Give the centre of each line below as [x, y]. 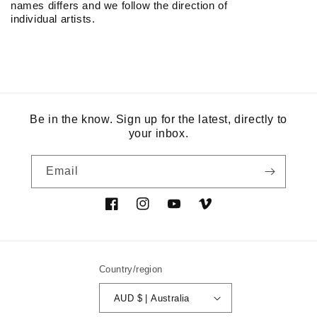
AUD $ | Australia [163, 298]
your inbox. [158, 134]
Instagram [161, 211]
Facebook [129, 211]
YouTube [189, 211]
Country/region [131, 270]
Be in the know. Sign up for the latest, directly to [158, 120]
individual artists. [53, 19]
